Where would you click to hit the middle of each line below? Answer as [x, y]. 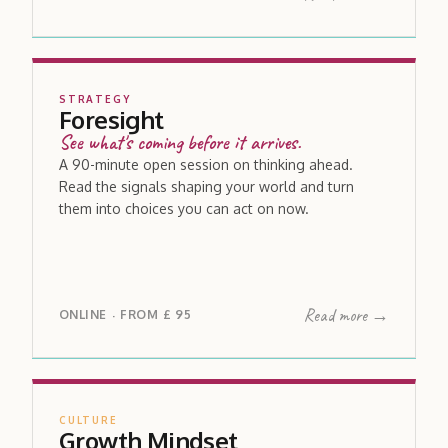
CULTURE [88, 419]
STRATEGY [95, 98]
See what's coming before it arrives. [180, 142]
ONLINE [83, 314]
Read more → [346, 314]
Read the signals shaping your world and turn [206, 186]
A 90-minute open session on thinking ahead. [206, 164]
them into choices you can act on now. [184, 208]
